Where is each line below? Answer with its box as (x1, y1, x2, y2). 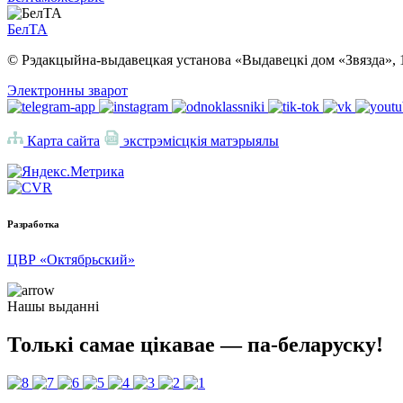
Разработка (7, 219, 59, 230)
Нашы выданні (7, 299, 99, 315)
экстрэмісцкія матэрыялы (120, 133, 279, 149)
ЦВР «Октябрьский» (7, 252, 135, 268)
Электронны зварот (7, 83, 128, 99)
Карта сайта (23, 133, 100, 149)
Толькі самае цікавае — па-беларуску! (7, 333, 383, 357)
